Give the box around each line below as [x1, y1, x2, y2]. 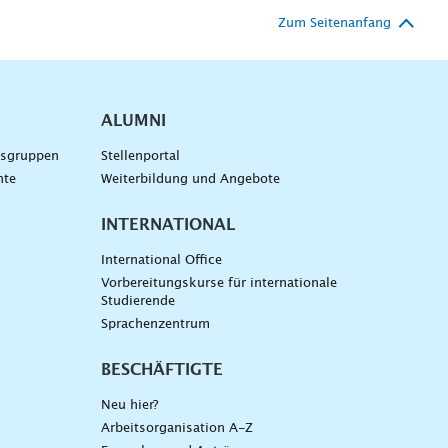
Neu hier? [100, 398, 158, 412]
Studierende [100, 294, 175, 308]
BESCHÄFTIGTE [100, 361, 223, 378]
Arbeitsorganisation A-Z [100, 421, 253, 435]
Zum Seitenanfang [278, 16, 391, 30]
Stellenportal [100, 149, 180, 163]
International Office [100, 253, 222, 267]
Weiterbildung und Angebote [100, 172, 280, 186]
